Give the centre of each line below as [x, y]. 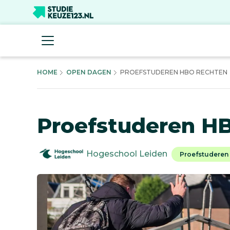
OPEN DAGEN [89, 72]
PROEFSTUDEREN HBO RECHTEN [173, 72]
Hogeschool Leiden [127, 154]
